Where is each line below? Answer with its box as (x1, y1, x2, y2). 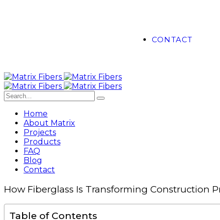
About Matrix (24, 118, 75, 128)
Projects (24, 128, 56, 137)
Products (24, 137, 60, 146)
